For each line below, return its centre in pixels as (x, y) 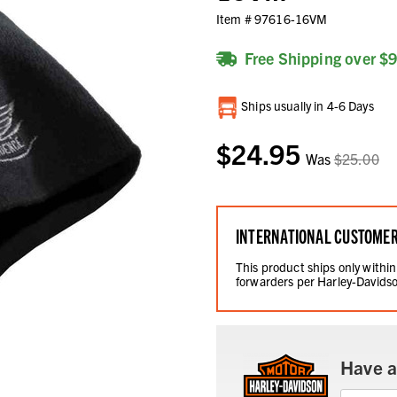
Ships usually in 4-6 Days (306, 106)
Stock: (226, 122)
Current (229, 105)
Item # (235, 19)
